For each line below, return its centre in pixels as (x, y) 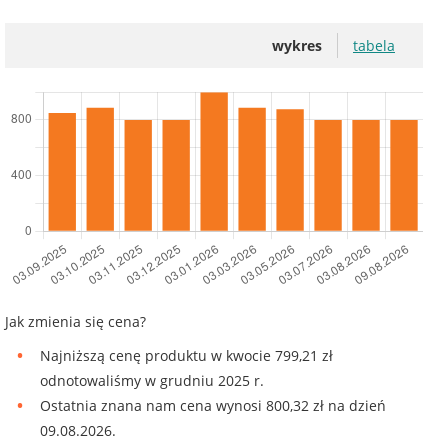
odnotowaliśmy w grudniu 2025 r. (152, 381)
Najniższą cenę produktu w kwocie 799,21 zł (186, 356)
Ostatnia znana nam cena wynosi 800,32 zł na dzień (213, 406)
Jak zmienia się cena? (75, 322)
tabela (374, 46)
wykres (297, 46)
